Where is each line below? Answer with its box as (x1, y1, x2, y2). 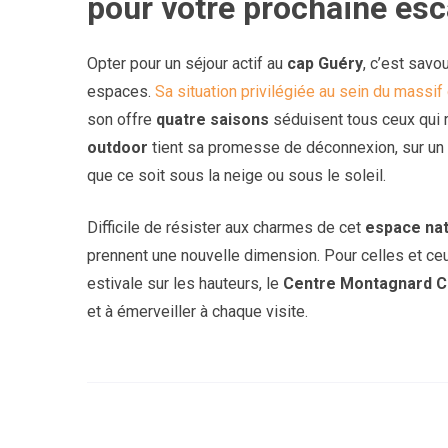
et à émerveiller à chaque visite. (87, 301, 308, 321)
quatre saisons (156, 109, 269, 129)
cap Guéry (287, 53, 363, 73)
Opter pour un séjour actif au (87, 53, 287, 73)
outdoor (87, 137, 148, 157)
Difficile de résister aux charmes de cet (87, 217, 365, 237)
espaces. (87, 81, 155, 101)
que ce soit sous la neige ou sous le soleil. (87, 165, 386, 185)
